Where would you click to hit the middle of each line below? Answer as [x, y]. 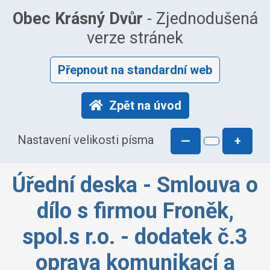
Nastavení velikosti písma [86, 140]
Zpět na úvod [145, 105]
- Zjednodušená [200, 19]
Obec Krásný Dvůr [77, 19]
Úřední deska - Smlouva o [135, 185]
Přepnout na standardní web [135, 70]
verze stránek [135, 38]
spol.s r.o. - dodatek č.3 [135, 237]
